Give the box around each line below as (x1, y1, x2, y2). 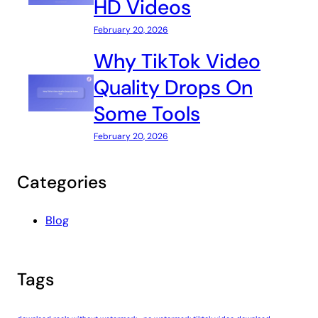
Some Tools (94, 100, 200, 127)
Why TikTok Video (94, 48, 261, 75)
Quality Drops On (94, 74, 253, 101)
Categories (17, 171, 106, 194)
